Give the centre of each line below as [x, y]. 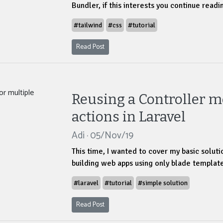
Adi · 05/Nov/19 [103, 136]
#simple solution [163, 183]
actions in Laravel [129, 117]
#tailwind [88, 25]
